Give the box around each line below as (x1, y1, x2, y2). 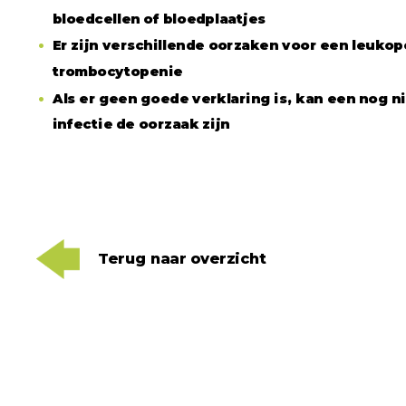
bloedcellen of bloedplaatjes (52, 11, 266, 27)
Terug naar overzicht (98, 249, 267, 268)
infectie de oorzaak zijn (52, 116, 230, 133)
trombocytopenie (52, 63, 183, 80)
